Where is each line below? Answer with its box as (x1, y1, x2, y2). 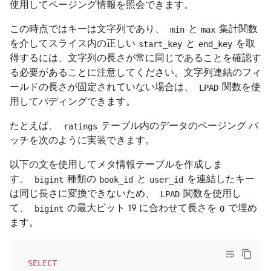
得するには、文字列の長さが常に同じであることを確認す (10, 52, 261, 64)
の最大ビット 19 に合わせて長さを (67, 202, 217, 214)
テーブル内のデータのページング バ (100, 120, 258, 132)
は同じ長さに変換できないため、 (10, 188, 157, 200)
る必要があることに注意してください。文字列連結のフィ (10, 67, 261, 79)
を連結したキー (186, 173, 255, 185)
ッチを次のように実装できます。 (10, 134, 155, 146)
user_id (149, 174, 184, 184)
